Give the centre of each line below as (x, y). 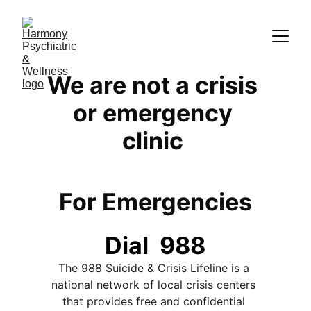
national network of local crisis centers (155, 285)
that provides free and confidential (155, 301)
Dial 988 (155, 245)
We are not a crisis (155, 85)
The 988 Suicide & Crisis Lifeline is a (155, 268)
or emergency (155, 113)
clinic (155, 141)
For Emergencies (155, 202)
